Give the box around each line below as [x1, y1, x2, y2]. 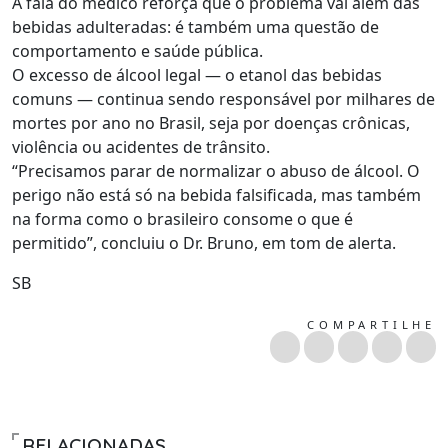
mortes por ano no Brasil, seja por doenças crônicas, [12, 112, 410, 135]
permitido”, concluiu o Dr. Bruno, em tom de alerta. [12, 232, 396, 255]
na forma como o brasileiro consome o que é [12, 208, 353, 231]
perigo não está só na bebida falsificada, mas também [12, 184, 421, 207]
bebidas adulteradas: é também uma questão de [12, 16, 379, 39]
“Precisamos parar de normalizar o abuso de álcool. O [12, 160, 420, 183]
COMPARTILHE [307, 317, 436, 333]
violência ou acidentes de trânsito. [12, 136, 270, 159]
